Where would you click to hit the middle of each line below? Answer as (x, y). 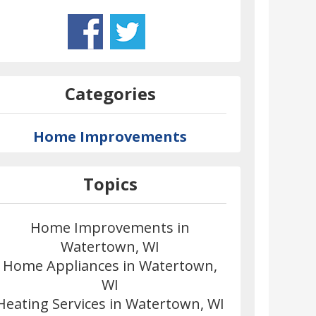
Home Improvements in (110, 228)
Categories (110, 94)
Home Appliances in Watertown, (110, 266)
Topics (110, 184)
